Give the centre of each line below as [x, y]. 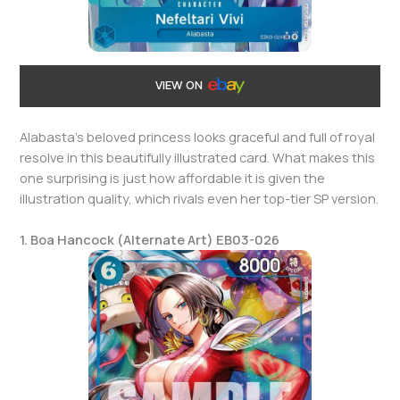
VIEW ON [180, 85]
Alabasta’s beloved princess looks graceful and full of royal [198, 137]
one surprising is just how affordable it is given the [173, 178]
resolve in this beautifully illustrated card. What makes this [198, 158]
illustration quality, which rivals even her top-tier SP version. [200, 199]
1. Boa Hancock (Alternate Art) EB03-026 [150, 240]
